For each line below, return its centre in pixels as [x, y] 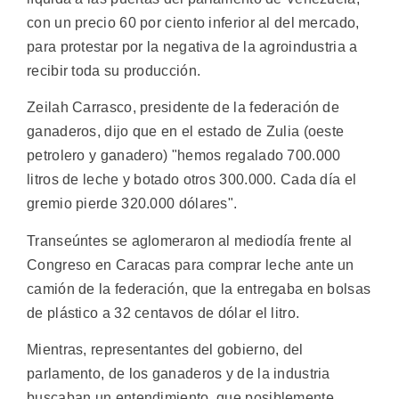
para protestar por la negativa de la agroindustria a [192, 47]
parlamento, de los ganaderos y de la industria [179, 374]
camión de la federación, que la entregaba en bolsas [199, 289]
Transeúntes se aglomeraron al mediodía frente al [190, 240]
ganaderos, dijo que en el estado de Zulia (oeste [186, 132]
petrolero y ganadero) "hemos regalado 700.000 [184, 156]
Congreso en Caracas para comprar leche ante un [191, 265]
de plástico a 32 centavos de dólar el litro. [163, 313]
